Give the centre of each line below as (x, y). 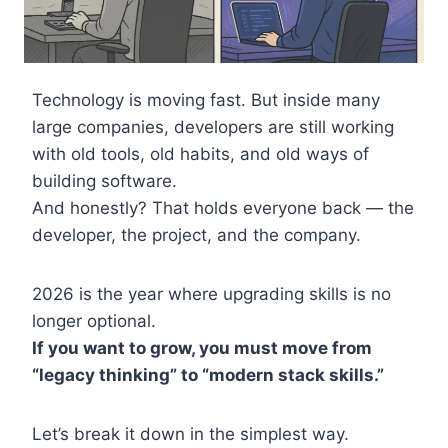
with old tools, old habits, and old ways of (200, 154)
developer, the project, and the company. (196, 235)
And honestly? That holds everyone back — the (223, 208)
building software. (104, 181)
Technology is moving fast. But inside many (206, 100)
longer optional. (94, 321)
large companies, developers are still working (213, 127)
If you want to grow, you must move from (202, 348)
